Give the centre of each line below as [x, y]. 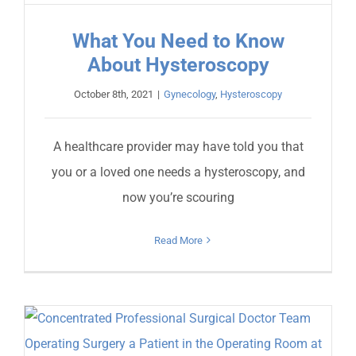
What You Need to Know [178, 41]
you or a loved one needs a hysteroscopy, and [178, 172]
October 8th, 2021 [114, 94]
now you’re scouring [178, 197]
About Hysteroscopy [178, 64]
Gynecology [190, 94]
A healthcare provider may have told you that [178, 146]
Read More [178, 240]
